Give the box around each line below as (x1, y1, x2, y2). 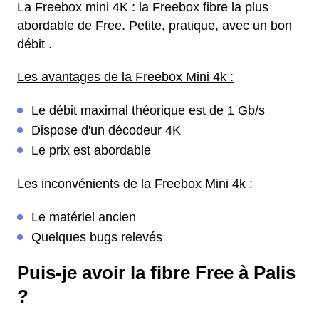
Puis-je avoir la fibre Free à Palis (17, 263, 296, 283)
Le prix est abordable (31, 143, 151, 157)
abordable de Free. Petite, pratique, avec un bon (17, 19, 292, 33)
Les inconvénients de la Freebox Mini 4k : (17, 177, 253, 191)
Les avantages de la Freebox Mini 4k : (17, 70, 234, 84)
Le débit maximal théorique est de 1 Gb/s (31, 103, 265, 117)
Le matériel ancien (31, 210, 136, 224)
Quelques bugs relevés (31, 230, 162, 244)
